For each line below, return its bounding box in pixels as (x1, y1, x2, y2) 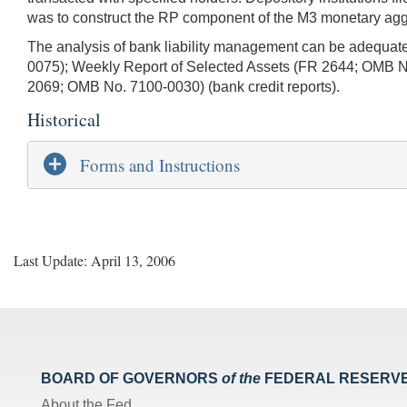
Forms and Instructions (80, 153, 240, 176)
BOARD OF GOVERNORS (41, 370, 218, 386)
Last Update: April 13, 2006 (14, 250, 175, 270)
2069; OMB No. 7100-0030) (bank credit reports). (27, 78, 340, 94)
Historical (27, 106, 101, 132)
